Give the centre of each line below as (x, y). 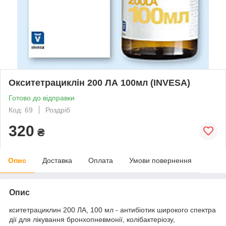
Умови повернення (160, 160)
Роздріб (58, 110)
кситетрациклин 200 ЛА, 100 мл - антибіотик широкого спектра (112, 210)
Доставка (57, 160)
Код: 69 (21, 110)
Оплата (101, 160)
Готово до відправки (42, 98)
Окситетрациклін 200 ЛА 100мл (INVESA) (99, 82)
